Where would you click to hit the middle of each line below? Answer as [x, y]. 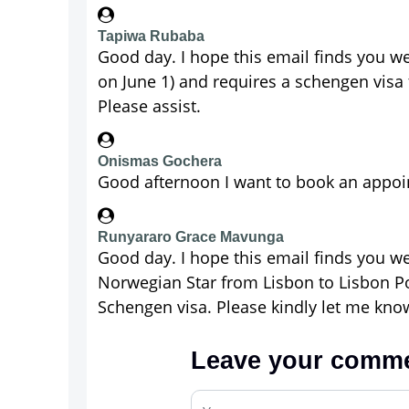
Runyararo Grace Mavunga [191, 237]
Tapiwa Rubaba [151, 36]
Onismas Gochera [160, 161]
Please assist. [149, 106]
